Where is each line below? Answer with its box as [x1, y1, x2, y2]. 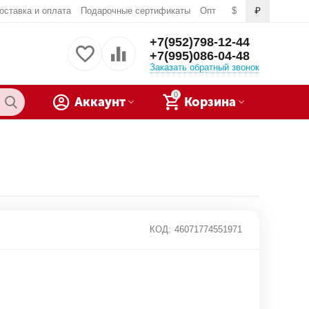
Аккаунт [74, 94, 126, 110]
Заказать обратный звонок [149, 61, 259, 72]
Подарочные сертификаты [80, 6, 190, 16]
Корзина [184, 94, 236, 110]
